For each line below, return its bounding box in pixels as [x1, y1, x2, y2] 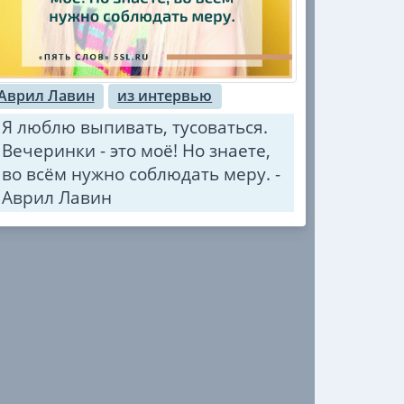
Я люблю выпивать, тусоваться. [2, 115, 269, 140]
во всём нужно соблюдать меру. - [2, 161, 281, 187]
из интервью [117, 86, 213, 106]
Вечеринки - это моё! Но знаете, [2, 138, 271, 163]
